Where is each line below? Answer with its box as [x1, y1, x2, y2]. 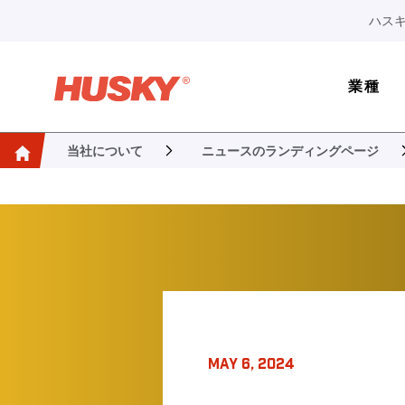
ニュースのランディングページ [201, 143, 379, 158]
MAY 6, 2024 [208, 353, 296, 372]
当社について [67, 143, 143, 158]
